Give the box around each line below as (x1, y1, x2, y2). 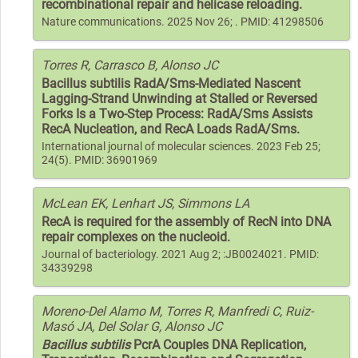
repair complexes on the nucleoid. (42, 229, 230, 245)
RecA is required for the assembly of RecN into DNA (42, 213, 331, 229)
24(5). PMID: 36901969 (42, 153, 157, 167)
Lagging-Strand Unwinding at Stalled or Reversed (42, 90, 317, 106)
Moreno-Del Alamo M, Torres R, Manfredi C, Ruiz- (42, 303, 313, 319)
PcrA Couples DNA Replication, (130, 336, 306, 352)
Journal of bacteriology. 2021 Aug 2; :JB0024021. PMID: (42, 247, 319, 261)
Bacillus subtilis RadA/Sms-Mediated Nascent (42, 75, 300, 91)
